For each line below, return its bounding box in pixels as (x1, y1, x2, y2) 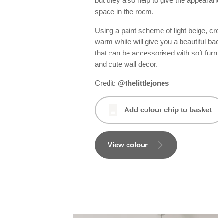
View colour (107, 141, 148, 149)
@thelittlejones (117, 78, 169, 87)
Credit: (94, 78, 118, 87)
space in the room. (94, 7, 156, 16)
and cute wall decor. (94, 59, 158, 68)
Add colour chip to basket (124, 106, 212, 114)
